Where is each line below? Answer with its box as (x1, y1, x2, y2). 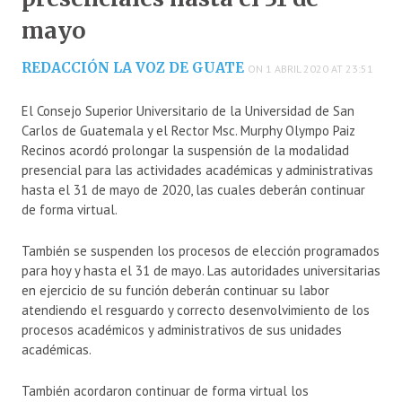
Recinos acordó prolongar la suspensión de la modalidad (22, 141, 349, 159)
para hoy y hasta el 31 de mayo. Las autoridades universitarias (22, 261, 380, 279)
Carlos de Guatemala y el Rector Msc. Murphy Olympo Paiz (22, 121, 355, 139)
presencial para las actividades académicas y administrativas (22, 161, 373, 179)
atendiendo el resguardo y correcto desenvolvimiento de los (22, 301, 370, 319)
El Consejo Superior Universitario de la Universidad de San (22, 101, 354, 119)
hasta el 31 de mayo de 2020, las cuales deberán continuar (22, 180, 365, 198)
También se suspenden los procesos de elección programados (22, 241, 380, 259)
